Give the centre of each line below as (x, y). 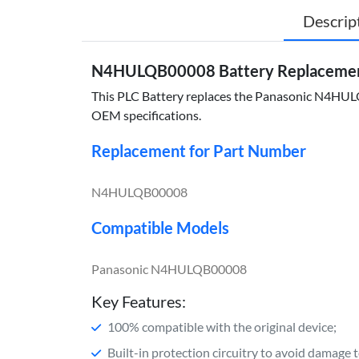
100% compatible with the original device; (222, 326)
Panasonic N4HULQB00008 (169, 268)
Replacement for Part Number (199, 150)
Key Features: (139, 301)
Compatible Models (160, 227)
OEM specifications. (146, 115)
